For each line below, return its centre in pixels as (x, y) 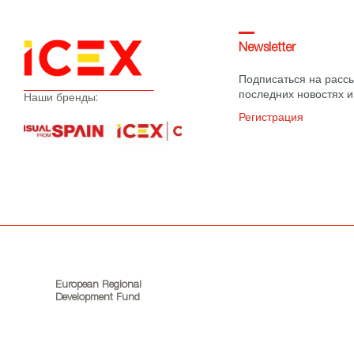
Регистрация (271, 119)
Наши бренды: (61, 98)
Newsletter (267, 49)
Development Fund (98, 298)
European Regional (98, 285)
